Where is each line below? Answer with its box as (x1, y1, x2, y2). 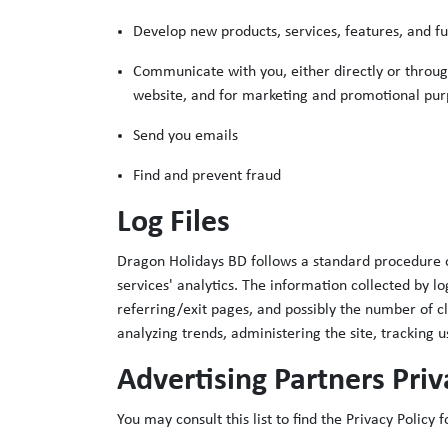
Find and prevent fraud (133, 168, 281, 185)
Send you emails (133, 128, 238, 145)
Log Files (117, 207, 230, 240)
